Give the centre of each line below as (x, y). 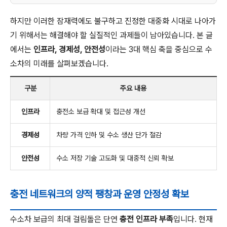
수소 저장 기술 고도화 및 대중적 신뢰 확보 (115, 158)
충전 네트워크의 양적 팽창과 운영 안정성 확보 (100, 194)
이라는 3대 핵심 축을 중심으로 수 (159, 49)
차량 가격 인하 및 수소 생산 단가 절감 (109, 135)
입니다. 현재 (193, 219)
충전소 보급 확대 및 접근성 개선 (101, 111)
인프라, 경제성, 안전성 (69, 49)
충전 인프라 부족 (146, 219)
